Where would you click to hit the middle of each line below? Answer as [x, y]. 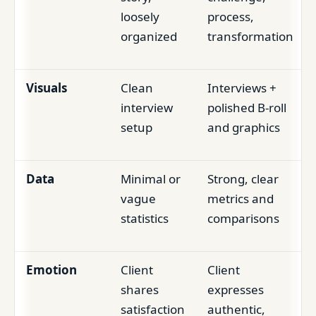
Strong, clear [243, 178]
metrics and [241, 198]
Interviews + [242, 87]
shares [140, 289]
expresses [236, 289]
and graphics [244, 127]
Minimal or [151, 178]
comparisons [243, 218]
